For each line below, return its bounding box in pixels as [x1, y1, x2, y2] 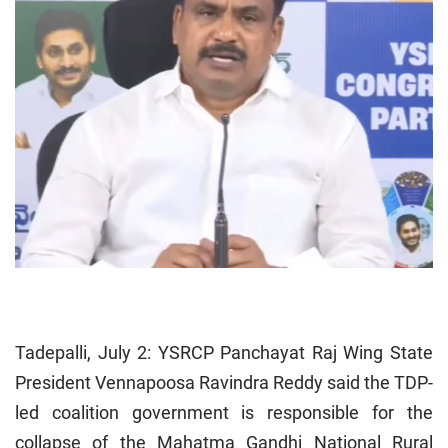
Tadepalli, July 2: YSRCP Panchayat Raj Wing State [15, 341, 433, 363]
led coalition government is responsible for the [15, 401, 433, 423]
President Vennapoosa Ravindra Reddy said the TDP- [15, 371, 433, 393]
